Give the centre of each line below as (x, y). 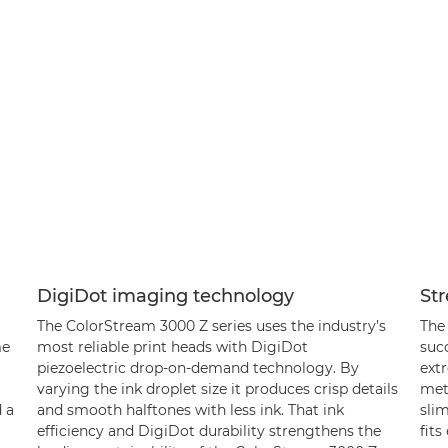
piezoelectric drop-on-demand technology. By (197, 367)
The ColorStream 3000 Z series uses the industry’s (211, 325)
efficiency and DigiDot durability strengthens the (208, 430)
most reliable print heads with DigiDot (172, 346)
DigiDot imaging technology (165, 295)
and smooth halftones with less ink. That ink (190, 409)
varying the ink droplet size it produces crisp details (217, 388)
